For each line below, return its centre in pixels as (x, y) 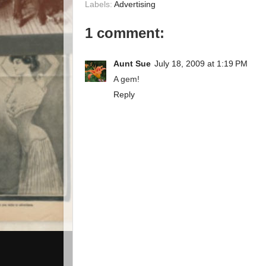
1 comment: (125, 33)
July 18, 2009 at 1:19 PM (201, 64)
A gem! (126, 80)
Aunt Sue (132, 64)
